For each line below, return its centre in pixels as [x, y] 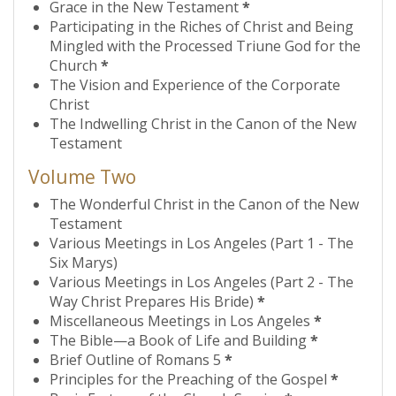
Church [75, 65]
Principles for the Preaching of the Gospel [190, 379]
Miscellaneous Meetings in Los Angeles [182, 321]
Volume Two [82, 177]
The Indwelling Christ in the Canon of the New [203, 124]
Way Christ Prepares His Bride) [153, 301]
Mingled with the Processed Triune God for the [205, 46]
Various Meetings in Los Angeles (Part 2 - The [202, 282]
